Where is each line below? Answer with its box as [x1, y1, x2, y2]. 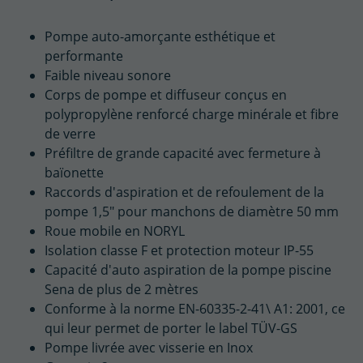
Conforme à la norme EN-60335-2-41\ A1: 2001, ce [45, 300, 345, 318]
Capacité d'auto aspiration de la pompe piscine [45, 261, 331, 279]
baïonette [45, 164, 104, 181]
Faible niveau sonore [45, 66, 171, 84]
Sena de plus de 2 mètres [45, 280, 199, 298]
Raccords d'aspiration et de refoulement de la [45, 183, 324, 201]
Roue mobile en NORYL [45, 222, 185, 240]
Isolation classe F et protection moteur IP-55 [45, 241, 314, 259]
